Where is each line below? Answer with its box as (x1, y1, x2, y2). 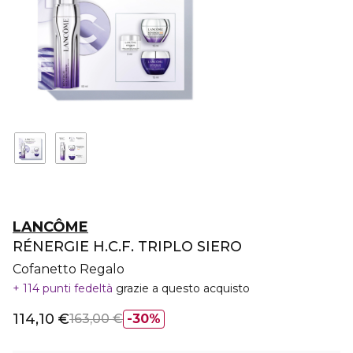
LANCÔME (13, 218, 88, 236)
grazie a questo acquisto (116, 281, 250, 295)
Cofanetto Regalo (13, 262, 124, 277)
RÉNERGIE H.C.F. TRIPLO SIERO (13, 238, 242, 255)
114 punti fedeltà (20, 281, 116, 295)
